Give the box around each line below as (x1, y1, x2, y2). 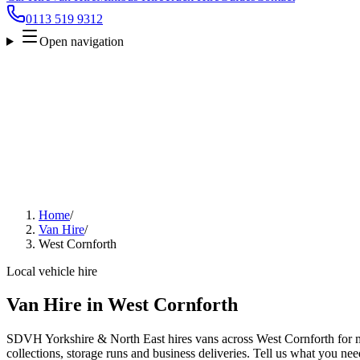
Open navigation (39, 34, 124, 48)
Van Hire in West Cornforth (6, 294, 238, 316)
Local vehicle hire (6, 264, 97, 278)
